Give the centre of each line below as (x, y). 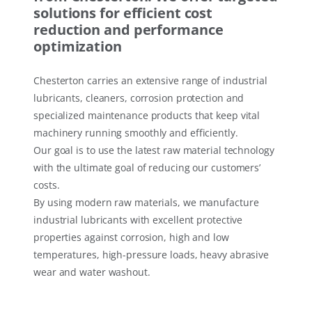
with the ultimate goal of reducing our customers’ (147, 168)
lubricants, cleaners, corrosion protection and (139, 98)
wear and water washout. (92, 272)
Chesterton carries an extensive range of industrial (150, 81)
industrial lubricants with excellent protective (138, 220)
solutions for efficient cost (123, 13)
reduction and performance (128, 30)
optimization (78, 47)
